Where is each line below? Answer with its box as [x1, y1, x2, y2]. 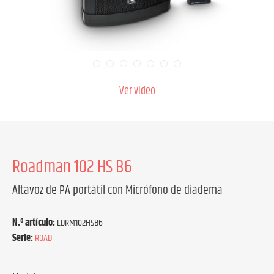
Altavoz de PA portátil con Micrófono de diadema [12, 181, 223, 200]
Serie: [12, 231, 33, 246]
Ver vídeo [119, 83, 155, 100]
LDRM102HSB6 [57, 215, 103, 231]
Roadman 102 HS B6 [12, 154, 132, 181]
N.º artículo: [12, 215, 57, 231]
